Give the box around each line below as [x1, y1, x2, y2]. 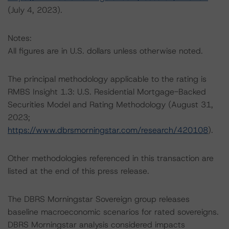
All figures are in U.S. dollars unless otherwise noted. [8, 45, 203, 56]
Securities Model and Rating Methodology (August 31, [8, 99, 213, 110]
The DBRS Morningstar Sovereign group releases [8, 194, 190, 204]
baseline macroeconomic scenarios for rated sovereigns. [8, 207, 219, 217]
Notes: [8, 33, 32, 43]
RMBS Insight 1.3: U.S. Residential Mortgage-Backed [8, 86, 206, 97]
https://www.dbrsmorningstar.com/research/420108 [8, 125, 208, 135]
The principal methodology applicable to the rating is [8, 74, 207, 84]
